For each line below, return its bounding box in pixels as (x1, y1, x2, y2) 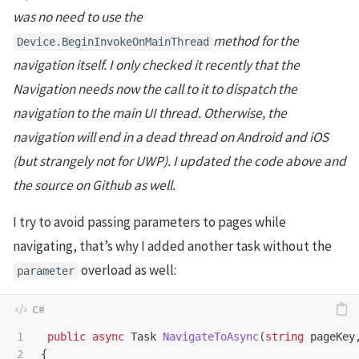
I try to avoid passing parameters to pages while (13, 213, 286, 232)
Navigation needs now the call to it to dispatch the (13, 80, 297, 99)
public (47, 330, 86, 344)
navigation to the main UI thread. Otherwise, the (13, 104, 287, 123)
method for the (213, 32, 299, 50)
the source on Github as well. (13, 176, 175, 195)
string (265, 330, 304, 344)
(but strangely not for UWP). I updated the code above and (13, 152, 346, 171)
